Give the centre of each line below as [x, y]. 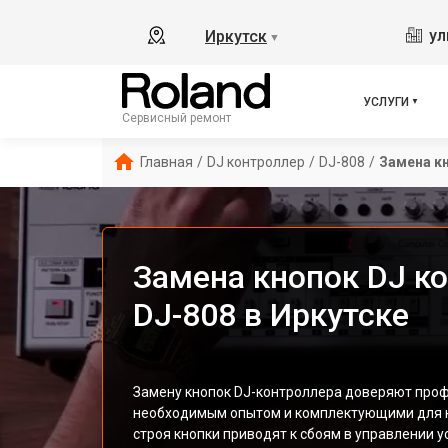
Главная [166, 162]
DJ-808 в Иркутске [271, 315]
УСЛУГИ [386, 101]
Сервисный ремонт [176, 117]
